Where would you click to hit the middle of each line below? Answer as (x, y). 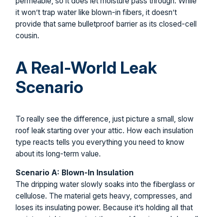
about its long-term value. (58, 154)
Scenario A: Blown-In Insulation (75, 173)
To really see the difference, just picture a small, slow (105, 119)
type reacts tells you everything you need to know (100, 142)
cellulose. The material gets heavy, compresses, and (104, 196)
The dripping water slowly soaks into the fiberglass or (105, 185)
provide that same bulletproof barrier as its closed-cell (106, 24)
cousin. (27, 35)
